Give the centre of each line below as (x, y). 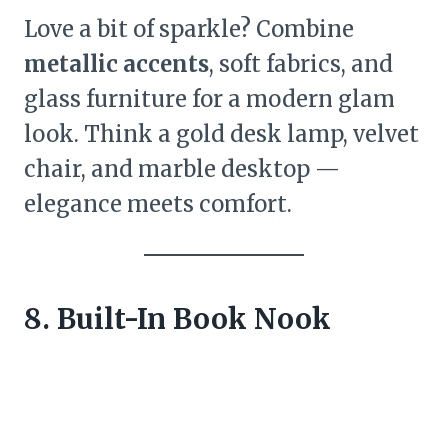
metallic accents (116, 64)
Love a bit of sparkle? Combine (189, 29)
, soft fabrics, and (301, 64)
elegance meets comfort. (158, 204)
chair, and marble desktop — (182, 169)
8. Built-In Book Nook (177, 319)
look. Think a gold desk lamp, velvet (221, 134)
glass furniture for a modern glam (209, 99)
